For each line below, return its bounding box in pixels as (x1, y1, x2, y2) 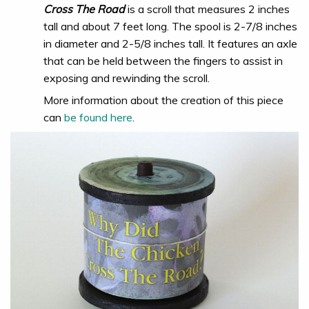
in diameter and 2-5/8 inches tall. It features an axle (43, 37, 297, 51)
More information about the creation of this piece (43, 92, 283, 107)
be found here (64, 110, 132, 124)
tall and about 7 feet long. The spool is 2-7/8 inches (43, 19, 297, 34)
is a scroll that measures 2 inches (125, 2, 290, 17)
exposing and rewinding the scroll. (43, 71, 210, 86)
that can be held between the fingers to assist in (43, 54, 283, 68)
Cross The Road (43, 2, 125, 17)
